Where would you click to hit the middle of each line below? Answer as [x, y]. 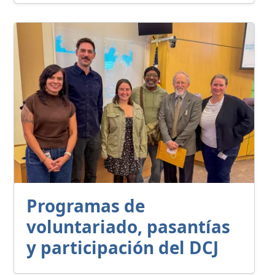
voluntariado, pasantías [128, 227]
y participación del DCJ [122, 248]
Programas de [86, 206]
